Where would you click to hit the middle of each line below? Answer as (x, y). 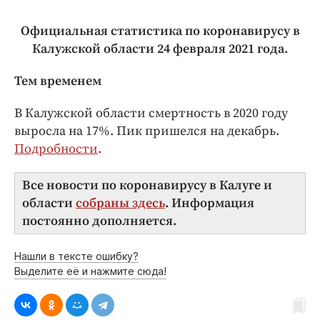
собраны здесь (120, 204)
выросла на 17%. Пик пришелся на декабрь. (147, 131)
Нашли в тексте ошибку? (76, 256)
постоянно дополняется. (99, 221)
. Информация (210, 204)
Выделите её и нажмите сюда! (90, 271)
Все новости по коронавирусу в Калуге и (147, 186)
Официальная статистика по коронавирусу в (160, 31)
